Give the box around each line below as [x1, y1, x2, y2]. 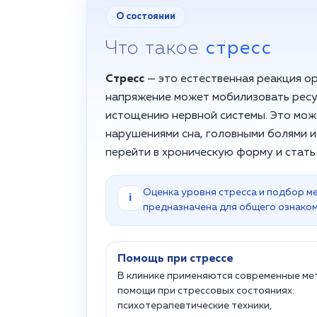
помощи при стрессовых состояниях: [117, 286, 294, 296]
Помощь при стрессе [117, 253, 233, 265]
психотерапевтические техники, [117, 301, 272, 311]
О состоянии [116, 12, 175, 21]
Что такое [105, 40, 206, 58]
